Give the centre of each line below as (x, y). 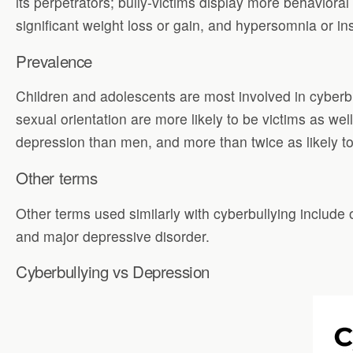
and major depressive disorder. (113, 236)
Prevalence (54, 60)
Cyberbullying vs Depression (113, 271)
